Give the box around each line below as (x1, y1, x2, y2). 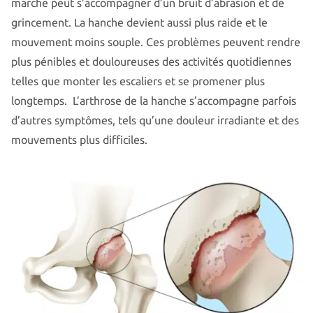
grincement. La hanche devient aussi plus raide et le (11, 15, 268, 29)
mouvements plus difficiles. (11, 133, 147, 146)
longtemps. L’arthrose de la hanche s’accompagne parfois (11, 94, 296, 107)
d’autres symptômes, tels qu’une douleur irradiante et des (11, 113, 299, 126)
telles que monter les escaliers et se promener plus (11, 74, 265, 87)
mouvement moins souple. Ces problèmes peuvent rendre (11, 35, 300, 48)
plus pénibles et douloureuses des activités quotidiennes (11, 54, 291, 68)
